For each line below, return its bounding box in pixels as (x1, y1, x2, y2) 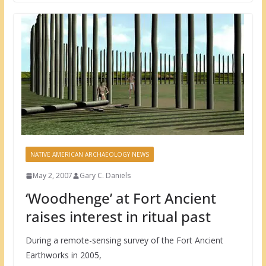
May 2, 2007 (32, 170, 72, 181)
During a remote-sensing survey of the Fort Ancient (25, 235, 223, 246)
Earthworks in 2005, (25, 249, 102, 261)
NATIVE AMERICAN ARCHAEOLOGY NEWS (30, 150, 149, 159)
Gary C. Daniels (79, 170, 131, 181)
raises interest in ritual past (25, 207, 211, 227)
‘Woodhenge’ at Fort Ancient (25, 188, 216, 208)
